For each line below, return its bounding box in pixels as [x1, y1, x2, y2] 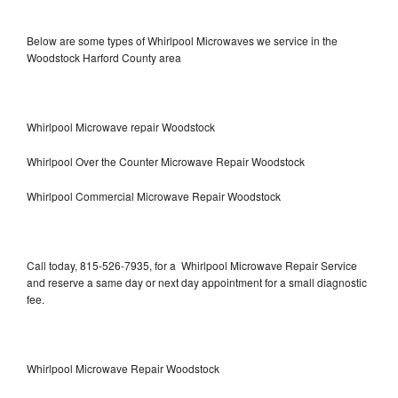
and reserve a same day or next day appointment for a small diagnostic [27, 274, 367, 290]
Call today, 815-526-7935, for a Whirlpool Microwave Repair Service [27, 257, 357, 273]
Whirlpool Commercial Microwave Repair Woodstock [27, 187, 281, 203]
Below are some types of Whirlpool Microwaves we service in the [27, 32, 338, 48]
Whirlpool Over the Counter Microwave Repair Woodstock [27, 153, 305, 169]
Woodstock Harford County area [27, 49, 181, 65]
